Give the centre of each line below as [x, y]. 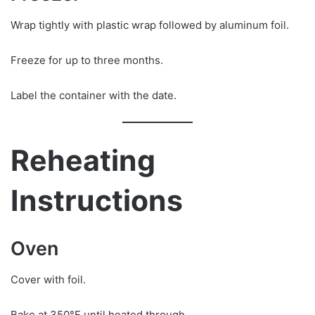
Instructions [97, 201]
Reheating [83, 161]
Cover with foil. [48, 280]
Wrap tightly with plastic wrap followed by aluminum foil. [150, 25]
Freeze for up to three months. [87, 60]
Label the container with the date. [94, 96]
